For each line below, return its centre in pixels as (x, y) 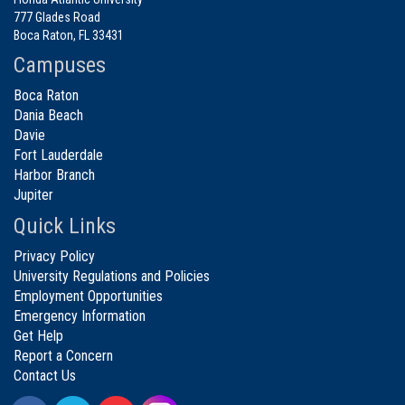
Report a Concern (63, 356)
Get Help (38, 336)
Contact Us (45, 376)
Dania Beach (48, 116)
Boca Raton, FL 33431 (69, 36)
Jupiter (33, 195)
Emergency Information (80, 316)
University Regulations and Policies (112, 277)
